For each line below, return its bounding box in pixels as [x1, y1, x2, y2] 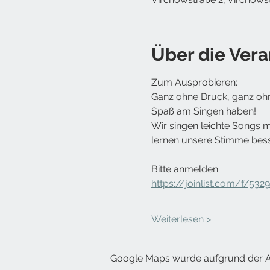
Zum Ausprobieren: [151, 77, 237, 89]
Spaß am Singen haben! [151, 105, 256, 118]
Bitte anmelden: [151, 163, 220, 175]
